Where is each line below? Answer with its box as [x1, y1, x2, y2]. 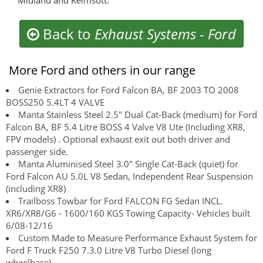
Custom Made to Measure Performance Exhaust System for [18, 232, 257, 244]
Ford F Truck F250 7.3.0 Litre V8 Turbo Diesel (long [6, 244, 211, 257]
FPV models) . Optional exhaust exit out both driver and [6, 133, 230, 146]
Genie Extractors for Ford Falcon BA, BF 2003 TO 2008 [18, 84, 239, 96]
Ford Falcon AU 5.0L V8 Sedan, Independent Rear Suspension [6, 170, 253, 183]
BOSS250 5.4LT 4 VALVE [6, 96, 104, 109]
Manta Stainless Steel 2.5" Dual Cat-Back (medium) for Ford [18, 109, 257, 121]
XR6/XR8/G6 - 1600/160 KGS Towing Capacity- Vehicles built [6, 207, 250, 220]
